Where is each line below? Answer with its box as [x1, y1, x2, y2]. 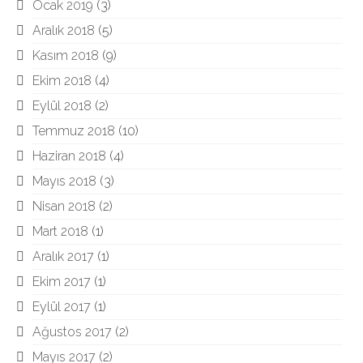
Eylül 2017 [32, 299, 91, 314]
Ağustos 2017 [32, 324, 112, 340]
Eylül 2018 [32, 98, 92, 113]
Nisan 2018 [32, 199, 96, 214]
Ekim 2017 [32, 274, 91, 289]
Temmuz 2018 [32, 123, 115, 139]
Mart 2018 [32, 224, 88, 239]
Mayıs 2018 [32, 173, 96, 189]
